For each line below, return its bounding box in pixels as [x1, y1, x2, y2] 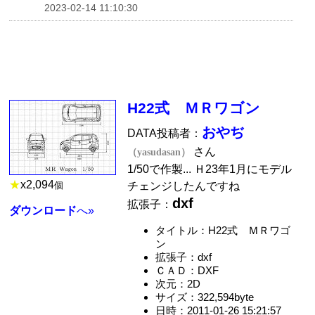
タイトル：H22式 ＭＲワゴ [155, 224, 290, 237]
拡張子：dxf [155, 251, 212, 264]
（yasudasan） [127, 147, 191, 158]
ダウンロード [9, 204, 77, 217]
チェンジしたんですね [127, 180, 240, 193]
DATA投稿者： [127, 127, 202, 140]
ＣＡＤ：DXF [155, 264, 219, 277]
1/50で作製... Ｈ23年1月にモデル [127, 163, 292, 176]
